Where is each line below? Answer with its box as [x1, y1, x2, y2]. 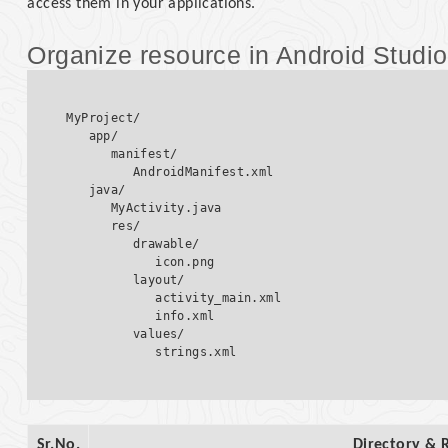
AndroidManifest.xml [66, 165, 274, 180]
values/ [66, 327, 200, 342]
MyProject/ [66, 111, 141, 126]
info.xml [66, 309, 215, 324]
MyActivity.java [66, 201, 237, 216]
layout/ [66, 273, 200, 288]
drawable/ [66, 237, 215, 252]
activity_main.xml [66, 291, 282, 306]
